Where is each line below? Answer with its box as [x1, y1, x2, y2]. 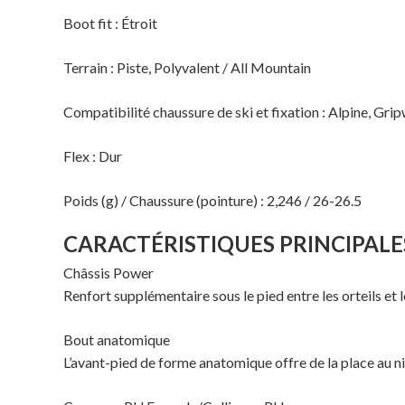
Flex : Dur [63, 147, 122, 165]
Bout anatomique [63, 331, 170, 349]
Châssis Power [63, 264, 154, 282]
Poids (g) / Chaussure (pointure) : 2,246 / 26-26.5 [63, 192, 362, 210]
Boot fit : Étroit [63, 14, 157, 33]
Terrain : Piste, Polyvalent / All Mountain [63, 59, 311, 77]
